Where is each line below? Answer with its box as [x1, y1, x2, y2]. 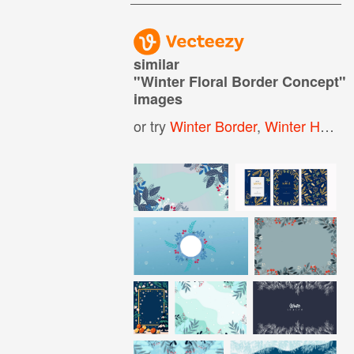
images [134, 88, 183, 109]
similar [134, 53, 180, 74]
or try [134, 115, 171, 136]
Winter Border [170, 115, 258, 136]
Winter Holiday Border [265, 115, 321, 136]
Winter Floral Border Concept [141, 70, 340, 92]
